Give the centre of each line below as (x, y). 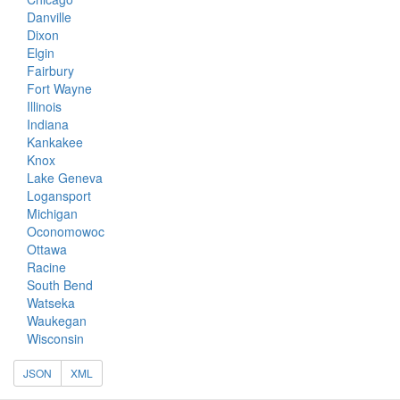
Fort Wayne (59, 88)
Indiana (48, 124)
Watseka (51, 303)
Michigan (52, 213)
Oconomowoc (66, 231)
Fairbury (50, 71)
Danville (49, 17)
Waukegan (57, 321)
